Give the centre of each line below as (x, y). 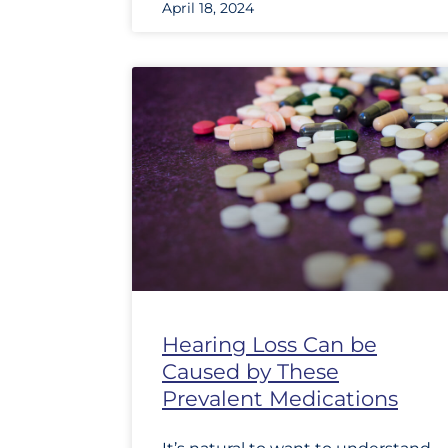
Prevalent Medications (280, 399)
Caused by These (250, 372)
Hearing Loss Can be (269, 345)
